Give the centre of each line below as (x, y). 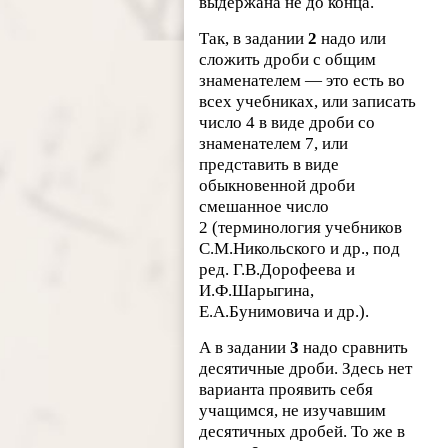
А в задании (245, 348)
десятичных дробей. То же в (302, 432)
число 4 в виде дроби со (287, 123)
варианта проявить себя (286, 390)
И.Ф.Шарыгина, (257, 291)
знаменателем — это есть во (302, 81)
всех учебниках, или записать (308, 102)
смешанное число (264, 207)
